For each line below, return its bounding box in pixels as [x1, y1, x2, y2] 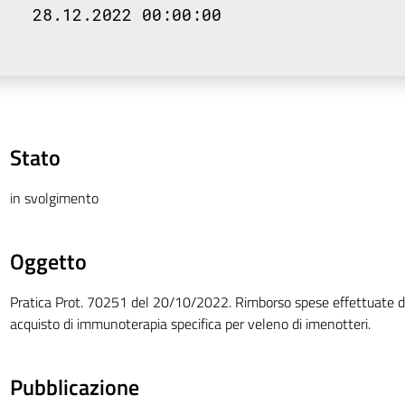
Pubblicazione [9, 371, 139, 403]
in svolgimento [9, 187, 99, 209]
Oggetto [9, 245, 87, 278]
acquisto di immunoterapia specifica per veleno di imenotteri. [9, 313, 371, 334]
